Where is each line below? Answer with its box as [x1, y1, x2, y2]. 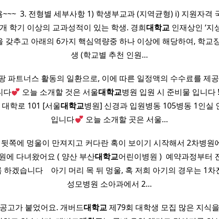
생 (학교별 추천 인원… [71, 49, 148, 61]
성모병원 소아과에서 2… [67, 178, 152, 190]
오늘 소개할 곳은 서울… [83, 114, 168, 125]
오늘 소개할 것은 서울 [20, 87, 99, 98]
